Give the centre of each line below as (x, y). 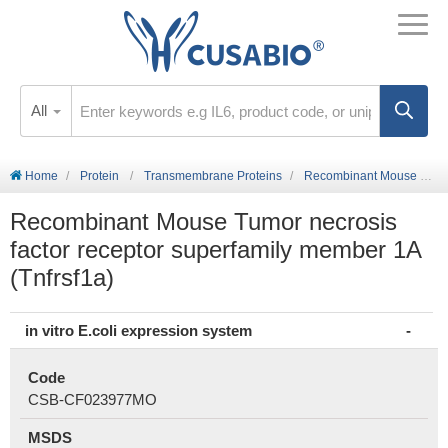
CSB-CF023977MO (92, 399)
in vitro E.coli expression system (138, 330)
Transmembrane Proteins (213, 176)
